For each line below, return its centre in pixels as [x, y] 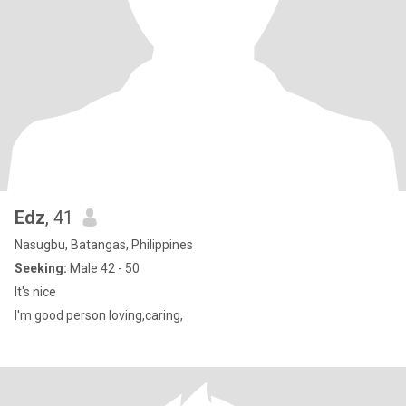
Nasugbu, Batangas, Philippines [104, 245]
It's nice [35, 292]
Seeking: [41, 268]
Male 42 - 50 [103, 268]
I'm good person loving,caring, [99, 315]
